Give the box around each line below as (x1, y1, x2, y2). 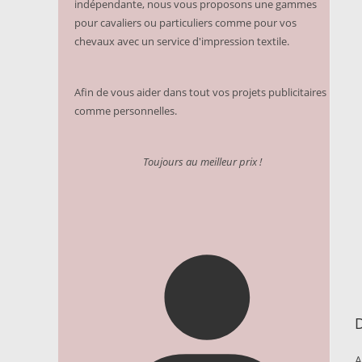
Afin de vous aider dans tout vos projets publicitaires (74, 84, 326, 99)
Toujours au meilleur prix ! (142, 154, 262, 169)
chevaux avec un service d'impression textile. (74, 33, 289, 48)
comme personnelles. (74, 103, 177, 118)
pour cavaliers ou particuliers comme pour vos (74, 15, 297, 30)
